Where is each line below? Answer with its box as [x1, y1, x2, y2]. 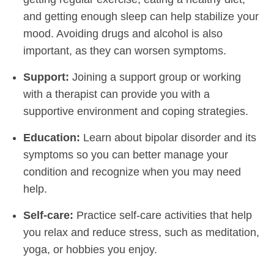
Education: [23, 131, 80, 144]
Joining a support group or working [69, 70, 241, 83]
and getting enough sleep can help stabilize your [23, 10, 259, 23]
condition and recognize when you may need [23, 165, 241, 178]
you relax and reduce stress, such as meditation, [23, 226, 259, 239]
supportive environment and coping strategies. [23, 105, 248, 117]
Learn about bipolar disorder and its [80, 131, 256, 144]
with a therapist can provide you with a [23, 87, 210, 100]
